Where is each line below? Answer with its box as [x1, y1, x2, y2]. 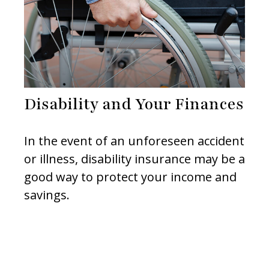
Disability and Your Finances [24, 93, 244, 115]
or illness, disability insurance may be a [24, 151, 245, 168]
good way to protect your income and [24, 169, 237, 186]
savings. [24, 187, 70, 204]
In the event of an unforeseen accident [24, 133, 244, 150]
